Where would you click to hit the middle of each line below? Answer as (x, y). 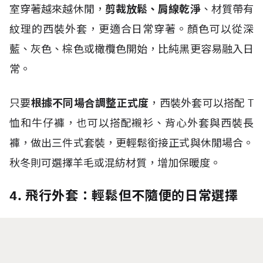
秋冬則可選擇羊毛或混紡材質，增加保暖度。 (115, 163)
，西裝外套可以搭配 (197, 103)
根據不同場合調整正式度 (90, 103)
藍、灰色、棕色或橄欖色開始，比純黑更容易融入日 (131, 49)
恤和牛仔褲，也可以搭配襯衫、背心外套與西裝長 (131, 123)
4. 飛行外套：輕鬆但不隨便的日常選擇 (124, 195)
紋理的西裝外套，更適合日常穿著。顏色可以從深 (131, 29)
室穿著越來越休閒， (57, 9)
